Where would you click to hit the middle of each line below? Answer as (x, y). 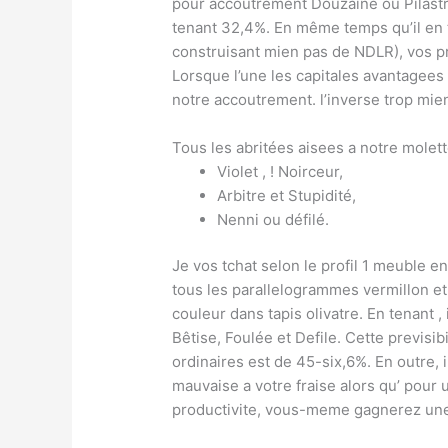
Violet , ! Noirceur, (280, 171)
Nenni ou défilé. (273, 219)
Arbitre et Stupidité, (287, 195)
